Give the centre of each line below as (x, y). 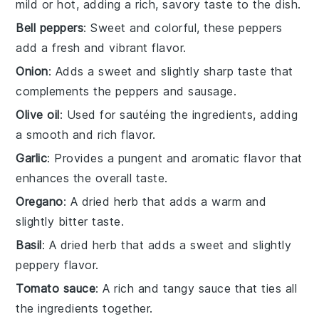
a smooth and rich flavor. (86, 134)
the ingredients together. (84, 308)
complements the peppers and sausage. (126, 91)
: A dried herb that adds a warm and (165, 201)
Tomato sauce (56, 288)
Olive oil (38, 114)
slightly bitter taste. (70, 221)
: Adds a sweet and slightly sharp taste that (171, 71)
